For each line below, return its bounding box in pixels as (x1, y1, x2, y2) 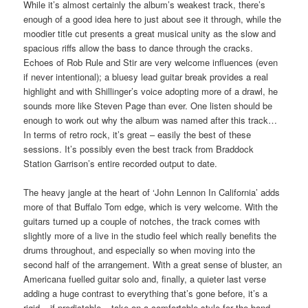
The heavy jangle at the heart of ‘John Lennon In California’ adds (23, 185, 280, 199)
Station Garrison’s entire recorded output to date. (23, 156, 218, 170)
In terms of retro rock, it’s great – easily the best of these (23, 127, 252, 141)
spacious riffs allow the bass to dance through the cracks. (23, 41, 254, 54)
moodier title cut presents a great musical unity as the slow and (23, 26, 276, 40)
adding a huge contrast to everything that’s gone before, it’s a (23, 286, 268, 300)
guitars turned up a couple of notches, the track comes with (23, 214, 261, 228)
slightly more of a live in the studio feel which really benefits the (23, 228, 277, 242)
